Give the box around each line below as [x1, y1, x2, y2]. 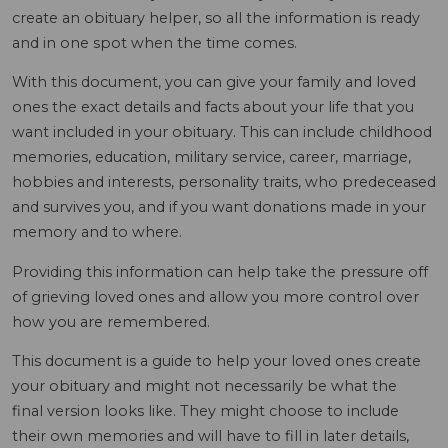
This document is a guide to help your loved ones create [12, 352, 421, 371]
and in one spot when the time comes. [12, 34, 297, 52]
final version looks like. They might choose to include [12, 402, 399, 421]
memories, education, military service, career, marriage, [12, 148, 411, 167]
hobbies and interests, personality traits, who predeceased [12, 173, 436, 192]
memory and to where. [12, 223, 182, 242]
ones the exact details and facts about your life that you [12, 98, 414, 117]
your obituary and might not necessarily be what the [12, 377, 397, 396]
